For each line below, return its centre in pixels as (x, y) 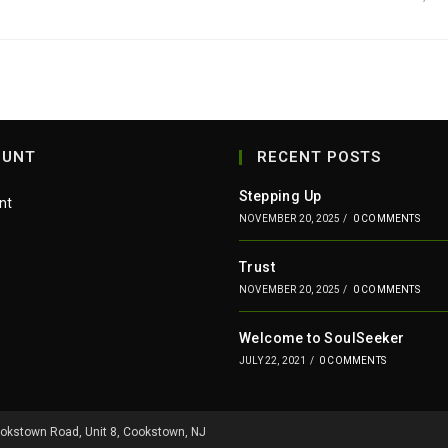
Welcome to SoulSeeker (322, 338)
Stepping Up (280, 196)
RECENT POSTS (319, 157)
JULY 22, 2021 (273, 360)
